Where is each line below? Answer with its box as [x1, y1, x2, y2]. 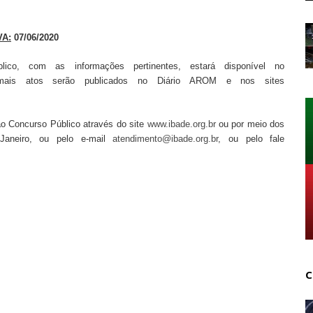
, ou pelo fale [218, 133, 285, 144]
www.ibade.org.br [147, 118, 216, 129]
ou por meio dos [215, 118, 285, 129]
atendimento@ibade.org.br [112, 133, 219, 144]
